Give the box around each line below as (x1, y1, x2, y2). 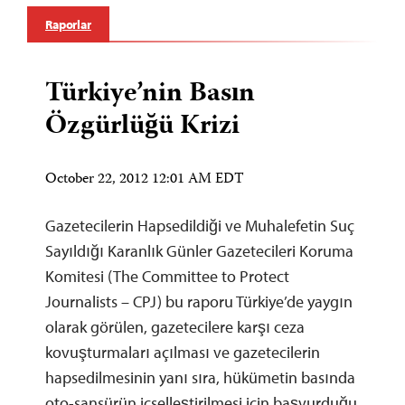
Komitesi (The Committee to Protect (45, 265, 289, 287)
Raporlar (45, 15, 91, 33)
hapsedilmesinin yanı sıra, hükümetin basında (45, 366, 355, 388)
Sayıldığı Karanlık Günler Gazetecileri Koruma (45, 240, 353, 261)
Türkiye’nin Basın (45, 71, 255, 117)
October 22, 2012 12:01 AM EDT (45, 167, 244, 192)
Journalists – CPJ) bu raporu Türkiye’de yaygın (45, 290, 353, 312)
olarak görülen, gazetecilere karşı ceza (45, 316, 305, 337)
